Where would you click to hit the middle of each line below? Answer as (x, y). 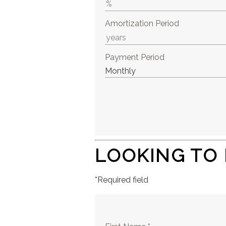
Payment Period (135, 57)
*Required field (122, 180)
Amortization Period (142, 23)
